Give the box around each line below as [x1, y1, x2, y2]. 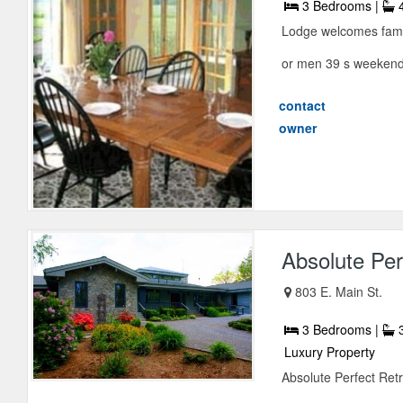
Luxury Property [284, 342, 376, 361]
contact [279, 96, 327, 115]
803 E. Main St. [295, 282, 383, 300]
